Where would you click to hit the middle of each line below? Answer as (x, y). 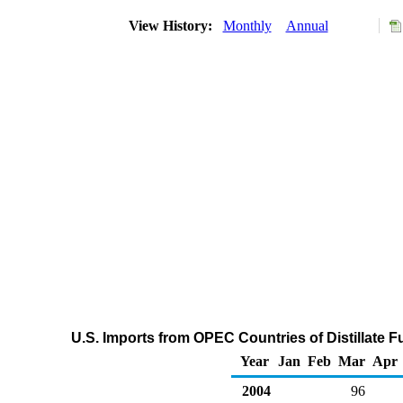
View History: (172, 26)
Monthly (247, 26)
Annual (307, 26)
